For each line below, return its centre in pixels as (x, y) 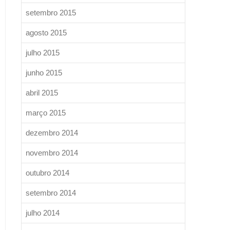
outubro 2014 (47, 173)
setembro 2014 (51, 193)
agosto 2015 (46, 33)
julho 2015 (43, 53)
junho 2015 (44, 73)
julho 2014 (43, 213)
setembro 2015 (51, 13)
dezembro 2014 (52, 133)
